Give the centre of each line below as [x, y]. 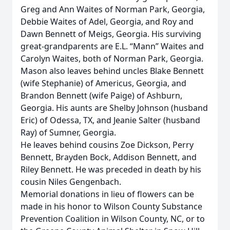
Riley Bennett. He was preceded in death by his [111, 169]
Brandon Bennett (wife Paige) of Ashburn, [101, 95]
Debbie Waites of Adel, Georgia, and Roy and [107, 22]
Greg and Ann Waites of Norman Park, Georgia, [113, 9]
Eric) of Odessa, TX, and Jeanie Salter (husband [110, 120]
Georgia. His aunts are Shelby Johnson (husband [114, 108]
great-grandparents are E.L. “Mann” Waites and [112, 46]
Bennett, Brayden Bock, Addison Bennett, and [109, 157]
